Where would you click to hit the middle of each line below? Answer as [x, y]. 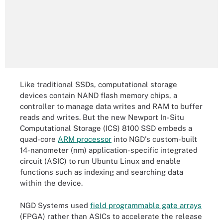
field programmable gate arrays [146, 205]
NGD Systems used [55, 205]
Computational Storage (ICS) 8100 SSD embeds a [106, 128]
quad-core [39, 139]
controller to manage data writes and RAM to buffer [111, 106]
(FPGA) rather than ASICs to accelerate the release [111, 216]
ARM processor [85, 139]
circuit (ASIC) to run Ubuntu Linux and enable [100, 161]
